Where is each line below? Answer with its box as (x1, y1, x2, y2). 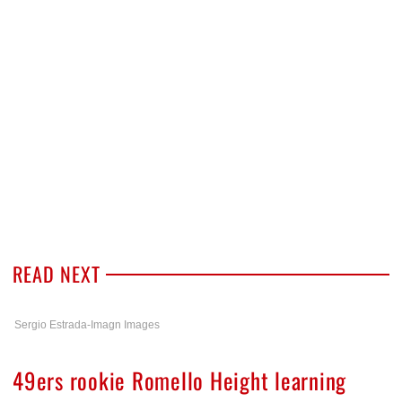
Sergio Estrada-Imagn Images (14, 318, 160, 331)
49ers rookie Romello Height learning (13, 363, 346, 397)
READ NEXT (13, 258, 100, 288)
